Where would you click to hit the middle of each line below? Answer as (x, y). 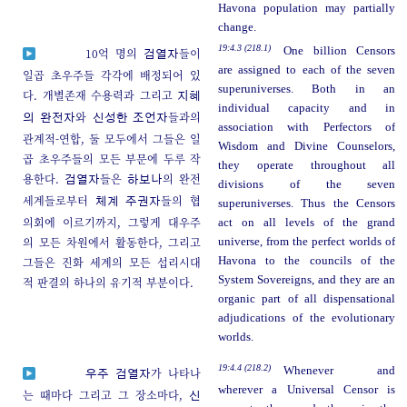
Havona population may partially (307, 9)
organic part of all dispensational (307, 299)
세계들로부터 (60, 201)
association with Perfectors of (307, 128)
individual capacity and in (307, 109)
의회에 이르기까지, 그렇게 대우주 (112, 223)
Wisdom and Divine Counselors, (307, 147)
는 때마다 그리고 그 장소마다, (106, 395)
